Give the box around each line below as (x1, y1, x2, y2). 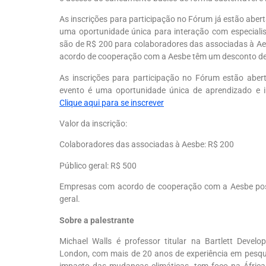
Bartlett (205, 236, 233, 246)
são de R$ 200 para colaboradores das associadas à (59, 39, 256, 49)
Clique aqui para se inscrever (59, 97, 164, 107)
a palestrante (84, 215, 134, 225)
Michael (59, 236, 93, 246)
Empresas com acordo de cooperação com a (59, 182, 230, 192)
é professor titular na (112, 236, 205, 246)
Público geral (59, 160, 107, 170)
